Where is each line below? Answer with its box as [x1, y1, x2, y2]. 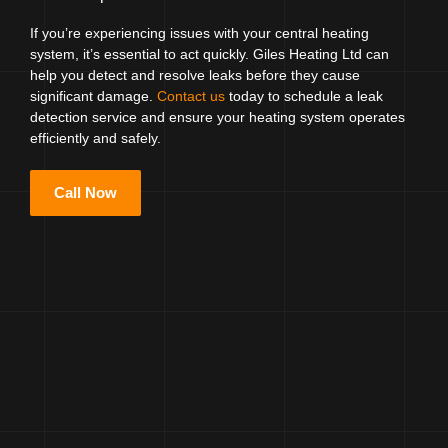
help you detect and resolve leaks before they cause [30, 67, 360, 83]
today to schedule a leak [225, 88, 383, 104]
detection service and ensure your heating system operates [30, 109, 405, 125]
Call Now [54, 184, 117, 201]
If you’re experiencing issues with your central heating [30, 25, 369, 41]
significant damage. [30, 88, 157, 104]
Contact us [157, 88, 225, 104]
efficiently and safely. [30, 130, 161, 146]
